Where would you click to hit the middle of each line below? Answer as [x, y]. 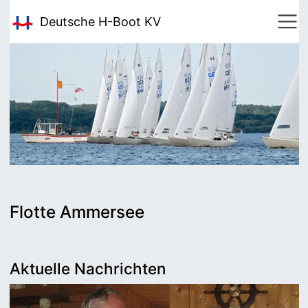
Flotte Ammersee [77, 211]
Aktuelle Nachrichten [87, 268]
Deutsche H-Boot [92, 22]
